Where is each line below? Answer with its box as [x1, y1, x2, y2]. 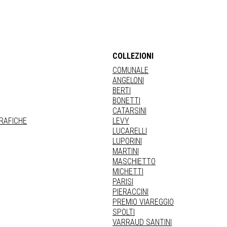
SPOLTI [112, 207, 135, 217]
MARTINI [112, 146, 139, 156]
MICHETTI [112, 167, 143, 176]
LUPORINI [112, 136, 142, 146]
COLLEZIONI [112, 51, 154, 61]
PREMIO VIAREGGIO [112, 197, 174, 207]
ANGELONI [112, 75, 144, 85]
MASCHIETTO [112, 157, 156, 166]
